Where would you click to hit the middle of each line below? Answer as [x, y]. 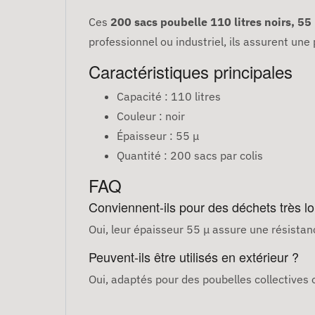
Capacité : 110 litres [169, 97]
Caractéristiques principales [191, 72]
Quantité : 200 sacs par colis [190, 156]
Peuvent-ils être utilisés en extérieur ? [194, 257]
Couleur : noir [151, 116]
